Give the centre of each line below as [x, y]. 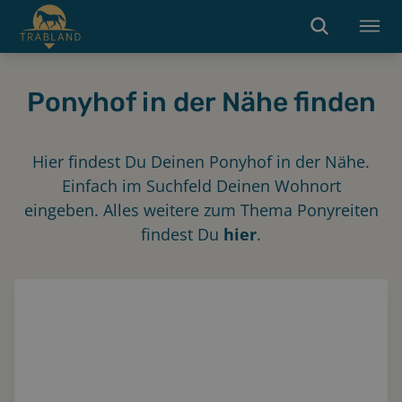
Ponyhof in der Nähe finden [201, 102]
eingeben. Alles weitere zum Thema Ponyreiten [201, 210]
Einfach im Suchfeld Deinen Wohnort [201, 185]
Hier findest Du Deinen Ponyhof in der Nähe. [201, 161]
